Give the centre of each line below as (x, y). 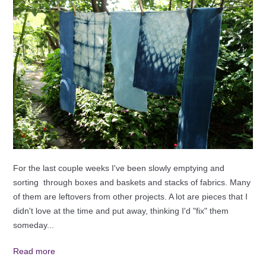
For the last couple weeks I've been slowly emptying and (118, 168)
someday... (33, 225)
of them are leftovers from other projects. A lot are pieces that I (130, 196)
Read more (34, 251)
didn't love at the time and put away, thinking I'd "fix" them (121, 210)
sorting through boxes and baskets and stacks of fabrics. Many (132, 182)
